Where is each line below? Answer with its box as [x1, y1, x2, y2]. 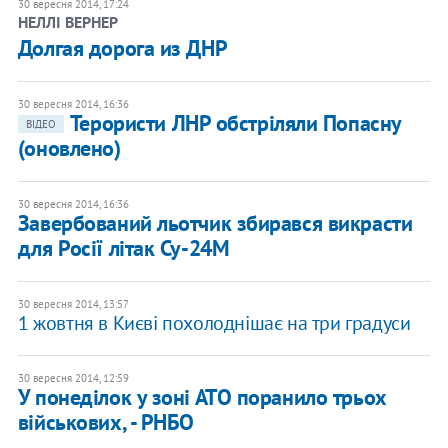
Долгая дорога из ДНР [17, 34, 228, 63]
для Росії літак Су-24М [17, 234, 230, 263]
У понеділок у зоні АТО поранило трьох [17, 383, 387, 412]
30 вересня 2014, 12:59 [17, 371, 129, 386]
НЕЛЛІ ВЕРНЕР [17, 12, 118, 33]
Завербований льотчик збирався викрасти [17, 209, 413, 238]
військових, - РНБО [17, 408, 194, 437]
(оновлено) [17, 134, 121, 163]
